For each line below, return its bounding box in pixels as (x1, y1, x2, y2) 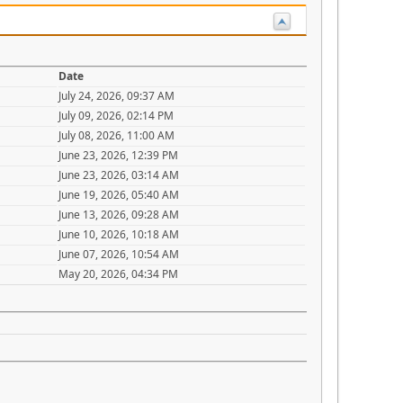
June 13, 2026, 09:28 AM (58, 207, 179, 223)
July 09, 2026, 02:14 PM (58, 108, 174, 124)
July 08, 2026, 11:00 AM (58, 128, 175, 144)
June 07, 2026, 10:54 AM (58, 246, 179, 263)
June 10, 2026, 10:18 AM (58, 227, 179, 243)
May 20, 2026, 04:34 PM (58, 266, 178, 282)
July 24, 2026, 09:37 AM (58, 88, 175, 104)
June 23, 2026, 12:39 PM (58, 148, 178, 164)
